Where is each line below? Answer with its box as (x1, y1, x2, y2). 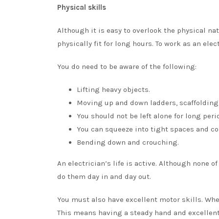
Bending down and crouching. (77, 137, 179, 147)
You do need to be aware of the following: (57, 62, 197, 71)
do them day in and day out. (57, 172, 151, 181)
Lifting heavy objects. (77, 85, 150, 94)
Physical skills (57, 2, 106, 12)
